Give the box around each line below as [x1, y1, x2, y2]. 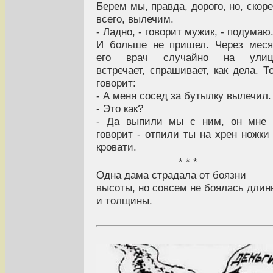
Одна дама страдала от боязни [96, 168, 246, 181]
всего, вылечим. [96, 12, 174, 25]
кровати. [96, 140, 136, 153]
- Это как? [96, 102, 143, 115]
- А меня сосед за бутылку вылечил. [96, 89, 271, 102]
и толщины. [96, 194, 152, 207]
